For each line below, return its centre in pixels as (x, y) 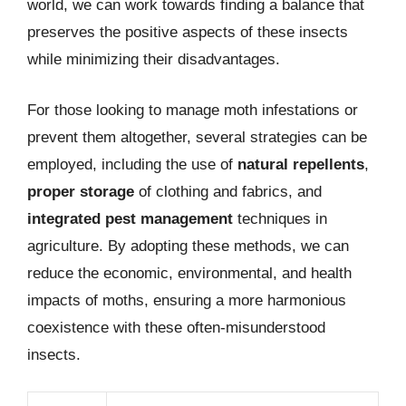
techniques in (280, 218)
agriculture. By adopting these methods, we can (188, 246)
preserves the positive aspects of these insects (188, 32)
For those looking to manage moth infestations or (193, 110)
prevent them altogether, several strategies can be (197, 137)
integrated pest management (130, 218)
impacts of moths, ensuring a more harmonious (187, 300)
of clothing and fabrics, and (228, 191)
